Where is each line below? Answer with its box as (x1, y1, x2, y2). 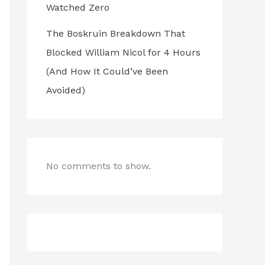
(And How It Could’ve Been (46, 65, 168, 77)
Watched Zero (46, 1, 109, 13)
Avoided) (46, 84, 85, 96)
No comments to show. (46, 160, 151, 172)
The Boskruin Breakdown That (46, 27, 185, 39)
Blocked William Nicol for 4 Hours (46, 46, 201, 58)
